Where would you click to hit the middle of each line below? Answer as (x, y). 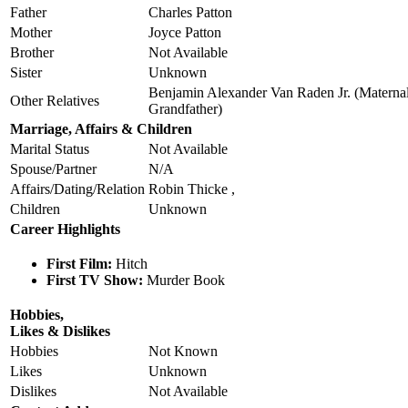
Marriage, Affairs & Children (101, 128)
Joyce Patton (185, 32)
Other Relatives (55, 100)
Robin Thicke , (192, 189)
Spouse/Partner (53, 168)
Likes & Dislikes (60, 331)
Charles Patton (190, 12)
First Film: (79, 263)
